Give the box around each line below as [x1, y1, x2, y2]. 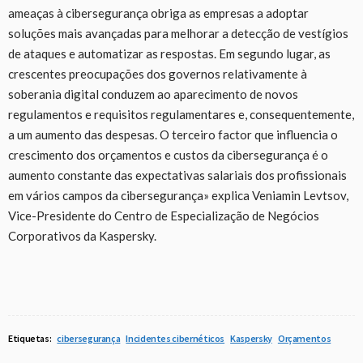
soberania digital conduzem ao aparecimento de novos [8, 86, 298, 101]
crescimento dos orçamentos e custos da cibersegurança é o [8, 147, 328, 162]
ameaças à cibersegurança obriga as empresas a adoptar [8, 5, 309, 20]
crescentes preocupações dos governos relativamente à [8, 66, 307, 81]
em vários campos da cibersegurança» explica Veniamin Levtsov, [8, 187, 348, 203]
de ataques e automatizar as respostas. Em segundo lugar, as [8, 45, 331, 61]
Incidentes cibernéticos [126, 331, 225, 344]
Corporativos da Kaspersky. [8, 228, 156, 243]
